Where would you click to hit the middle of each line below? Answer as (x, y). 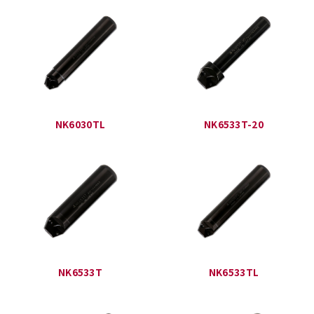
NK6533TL (234, 272)
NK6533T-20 (234, 124)
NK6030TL (80, 124)
